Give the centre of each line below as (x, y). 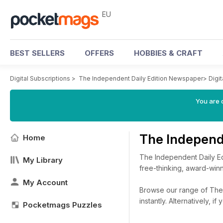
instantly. (154, 201)
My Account (45, 182)
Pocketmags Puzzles (62, 205)
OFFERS (99, 53)
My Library (43, 160)
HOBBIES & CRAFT (168, 53)
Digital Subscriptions (40, 78)
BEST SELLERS (37, 53)
